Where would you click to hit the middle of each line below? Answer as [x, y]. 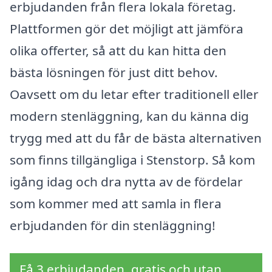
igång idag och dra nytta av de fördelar [126, 182]
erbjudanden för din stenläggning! [113, 226]
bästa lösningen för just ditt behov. [114, 73]
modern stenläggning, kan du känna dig [129, 116]
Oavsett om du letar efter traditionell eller [134, 94]
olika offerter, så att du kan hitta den [118, 51]
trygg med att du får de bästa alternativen [136, 138]
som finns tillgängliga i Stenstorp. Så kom [132, 160]
